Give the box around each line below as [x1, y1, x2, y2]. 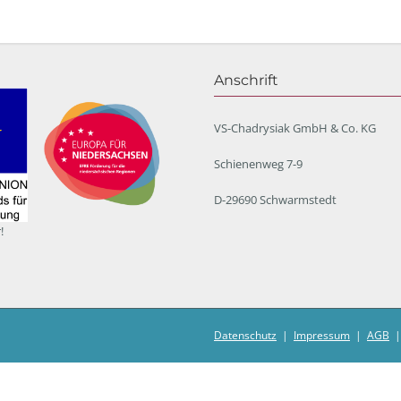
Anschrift [214, 72, 278, 89]
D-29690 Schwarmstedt [214, 192, 337, 208]
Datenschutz [214, 328, 277, 343]
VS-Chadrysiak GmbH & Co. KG [214, 120, 376, 136]
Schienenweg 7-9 [214, 156, 303, 172]
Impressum [294, 328, 350, 343]
